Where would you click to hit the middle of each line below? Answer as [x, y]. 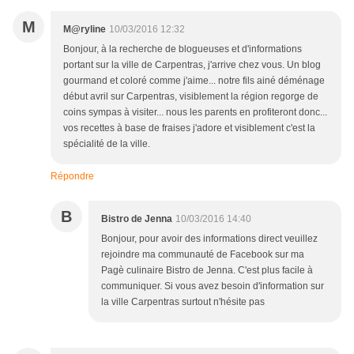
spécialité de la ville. [107, 144]
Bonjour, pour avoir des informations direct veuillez [209, 239]
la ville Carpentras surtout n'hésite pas [183, 302]
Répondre [72, 177]
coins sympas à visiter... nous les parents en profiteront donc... [195, 113]
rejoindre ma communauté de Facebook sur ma [203, 255]
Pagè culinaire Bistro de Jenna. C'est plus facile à [207, 271]
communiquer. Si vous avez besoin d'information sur [213, 286]
